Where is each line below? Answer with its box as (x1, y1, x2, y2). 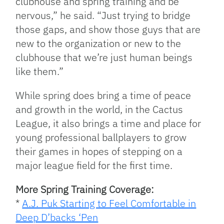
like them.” (15, 64, 64, 78)
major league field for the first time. (15, 158, 173, 172)
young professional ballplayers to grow (15, 130, 187, 144)
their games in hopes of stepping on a (15, 144, 183, 158)
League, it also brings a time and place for (15, 116, 201, 130)
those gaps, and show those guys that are (15, 22, 201, 36)
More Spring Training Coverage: (15, 182, 154, 196)
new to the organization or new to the (15, 36, 181, 50)
